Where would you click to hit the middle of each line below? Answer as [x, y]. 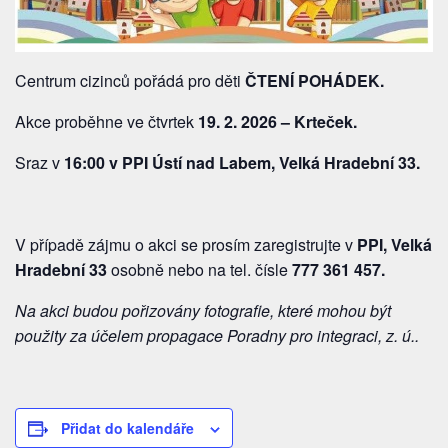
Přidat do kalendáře [127, 427]
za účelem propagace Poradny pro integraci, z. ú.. [244, 335]
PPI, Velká [394, 244]
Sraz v [39, 162]
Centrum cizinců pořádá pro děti [130, 80]
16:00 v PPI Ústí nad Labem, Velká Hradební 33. [242, 162]
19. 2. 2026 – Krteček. [275, 121]
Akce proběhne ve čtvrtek [104, 121]
